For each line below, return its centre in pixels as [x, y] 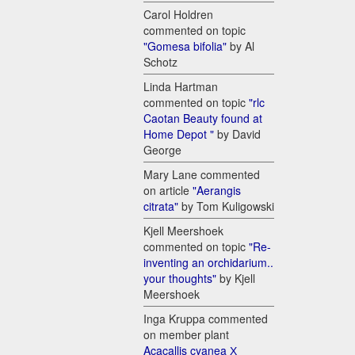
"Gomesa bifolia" [185, 46]
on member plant [186, 335]
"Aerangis [217, 191]
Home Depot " [179, 134]
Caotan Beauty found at [203, 118]
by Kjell [236, 279]
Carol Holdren [178, 15]
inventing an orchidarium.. [208, 263]
